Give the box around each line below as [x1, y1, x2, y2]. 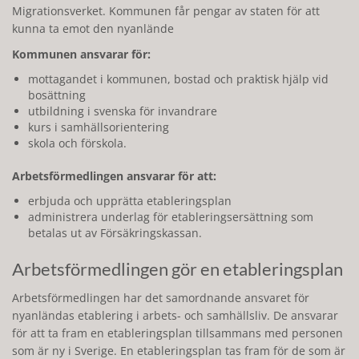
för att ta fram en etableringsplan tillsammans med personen [12, 325, 343, 341]
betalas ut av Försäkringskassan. [28, 225, 202, 240]
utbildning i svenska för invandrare [28, 103, 217, 119]
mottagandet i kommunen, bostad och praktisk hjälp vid [28, 71, 329, 87]
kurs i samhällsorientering [28, 119, 169, 135]
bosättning [28, 87, 86, 103]
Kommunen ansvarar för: [12, 46, 151, 62]
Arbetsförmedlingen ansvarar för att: [12, 168, 216, 184]
